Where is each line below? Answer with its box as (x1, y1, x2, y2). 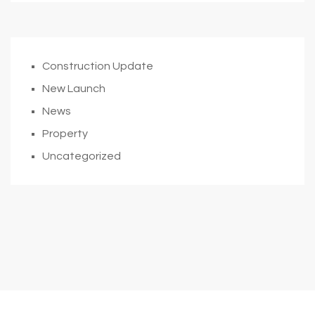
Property (42, 127, 88, 139)
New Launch (42, 82, 105, 94)
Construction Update (42, 60, 153, 72)
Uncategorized (42, 150, 121, 162)
